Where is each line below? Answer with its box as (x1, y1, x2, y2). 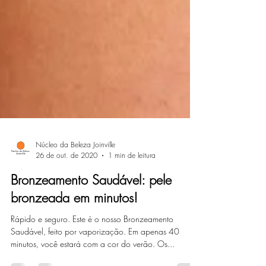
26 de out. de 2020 (36, 192, 97, 202)
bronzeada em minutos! (11, 230, 138, 248)
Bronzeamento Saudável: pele (11, 213, 172, 230)
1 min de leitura (108, 192, 156, 202)
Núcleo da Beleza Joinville (36, 181, 115, 191)
